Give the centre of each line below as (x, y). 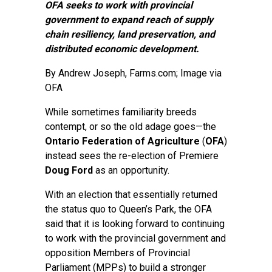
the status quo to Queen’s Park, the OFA (128, 209)
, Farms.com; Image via (173, 73)
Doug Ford (69, 170)
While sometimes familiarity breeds (121, 112)
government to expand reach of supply (129, 20)
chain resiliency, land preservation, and (130, 34)
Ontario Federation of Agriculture (122, 141)
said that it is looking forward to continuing (135, 224)
